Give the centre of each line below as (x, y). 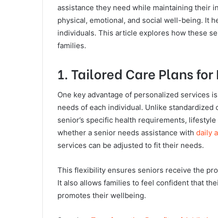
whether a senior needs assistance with (127, 133)
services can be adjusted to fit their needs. (131, 145)
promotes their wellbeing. (102, 196)
